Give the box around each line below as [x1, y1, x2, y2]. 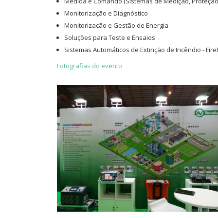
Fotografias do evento [57, 61, 122, 70]
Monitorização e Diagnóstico [64, 8, 148, 18]
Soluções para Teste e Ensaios [64, 33, 155, 42]
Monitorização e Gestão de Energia [64, 20, 168, 30]
